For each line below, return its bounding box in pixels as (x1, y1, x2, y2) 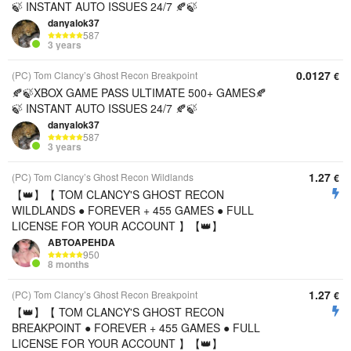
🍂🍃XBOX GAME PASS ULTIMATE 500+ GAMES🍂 (12, 85, 266, 100)
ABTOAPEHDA (48, 235, 115, 249)
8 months (48, 257, 89, 272)
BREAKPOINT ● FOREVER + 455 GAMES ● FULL (12, 320, 260, 335)
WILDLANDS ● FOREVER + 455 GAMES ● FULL (12, 202, 254, 218)
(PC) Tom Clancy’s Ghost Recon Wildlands (12, 170, 194, 183)
